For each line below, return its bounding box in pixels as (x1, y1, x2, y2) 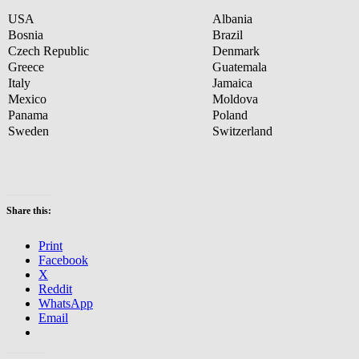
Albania (212, 11, 252, 26)
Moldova (212, 91, 258, 106)
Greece (8, 59, 44, 74)
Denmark (212, 43, 260, 58)
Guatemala (212, 59, 267, 74)
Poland (212, 107, 248, 122)
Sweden (8, 123, 49, 138)
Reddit (38, 281, 72, 296)
